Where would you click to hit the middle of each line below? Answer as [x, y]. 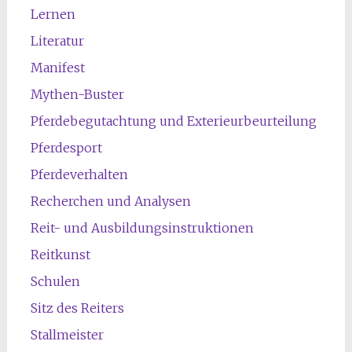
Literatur [57, 41]
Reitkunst [60, 255]
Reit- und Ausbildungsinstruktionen [142, 228]
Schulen [55, 282]
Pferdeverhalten [79, 175]
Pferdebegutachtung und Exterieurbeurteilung [173, 121]
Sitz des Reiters [77, 308]
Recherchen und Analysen [110, 202]
